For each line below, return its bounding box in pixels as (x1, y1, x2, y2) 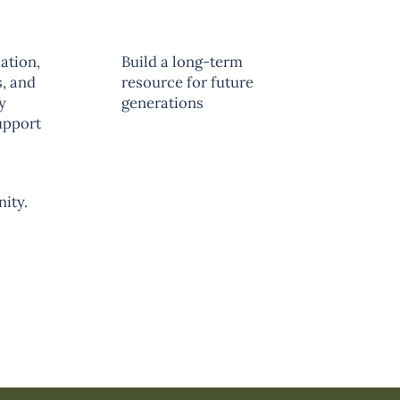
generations (121, 92, 204, 112)
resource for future (121, 71, 254, 92)
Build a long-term (121, 51, 244, 71)
